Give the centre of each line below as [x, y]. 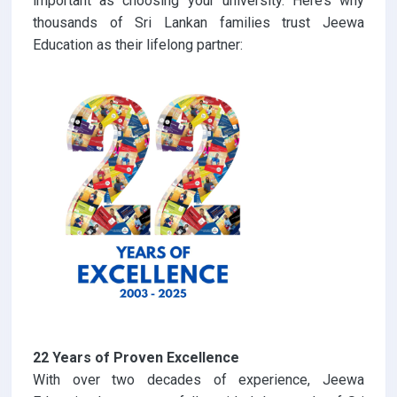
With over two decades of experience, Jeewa [198, 380]
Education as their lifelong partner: [138, 45]
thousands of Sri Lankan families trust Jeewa [198, 23]
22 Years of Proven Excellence [136, 358]
